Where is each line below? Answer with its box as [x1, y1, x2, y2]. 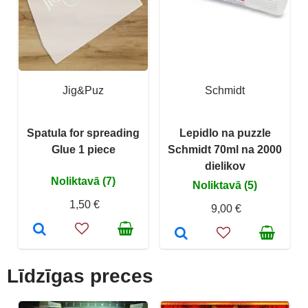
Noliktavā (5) [192, 179, 257, 191]
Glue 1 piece [51, 143, 115, 155]
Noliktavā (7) [51, 175, 115, 187]
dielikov [204, 159, 245, 172]
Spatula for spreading [27, 126, 140, 139]
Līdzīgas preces [7, 265, 153, 287]
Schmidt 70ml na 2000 [168, 143, 282, 155]
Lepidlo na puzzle [179, 126, 271, 139]
